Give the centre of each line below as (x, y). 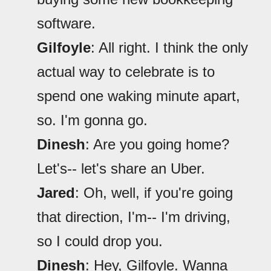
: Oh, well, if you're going (154, 193)
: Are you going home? (157, 145)
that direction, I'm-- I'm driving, (134, 217)
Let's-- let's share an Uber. (121, 169)
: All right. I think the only (169, 48)
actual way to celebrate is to (126, 72)
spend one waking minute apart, (139, 96)
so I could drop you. (100, 241)
